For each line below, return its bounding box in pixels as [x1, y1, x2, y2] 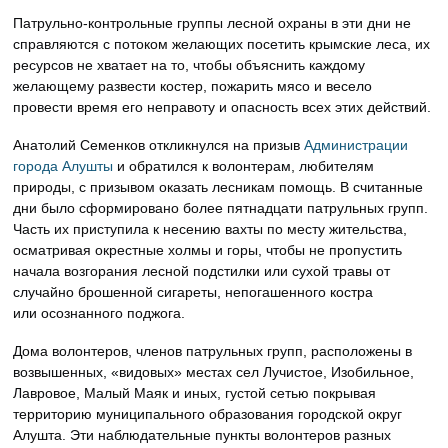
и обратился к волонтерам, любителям [113, 158, 375, 175]
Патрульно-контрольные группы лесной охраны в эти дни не [13, 15, 412, 32]
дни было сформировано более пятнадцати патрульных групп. [13, 200, 429, 217]
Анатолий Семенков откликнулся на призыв [13, 137, 305, 154]
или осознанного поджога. [13, 305, 186, 322]
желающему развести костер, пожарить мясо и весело [13, 78, 373, 95]
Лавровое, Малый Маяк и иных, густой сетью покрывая [13, 384, 377, 401]
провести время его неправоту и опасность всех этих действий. [13, 99, 432, 116]
